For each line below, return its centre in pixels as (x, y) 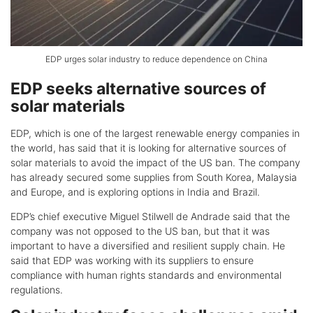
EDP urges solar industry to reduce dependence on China (156, 59)
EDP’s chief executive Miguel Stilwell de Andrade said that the (150, 217)
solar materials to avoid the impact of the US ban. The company (155, 163)
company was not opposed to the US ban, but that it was (140, 231)
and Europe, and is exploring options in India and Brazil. (135, 192)
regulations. (37, 290)
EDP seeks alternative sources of (138, 89)
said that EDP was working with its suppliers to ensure (132, 261)
